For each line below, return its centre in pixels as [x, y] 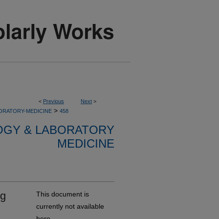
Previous [54, 101]
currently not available [70, 206]
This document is [63, 194]
